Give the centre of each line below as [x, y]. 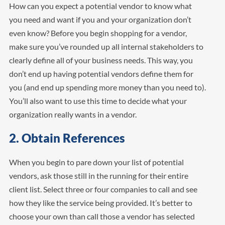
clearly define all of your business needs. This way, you [101, 60]
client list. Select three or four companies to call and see [103, 189]
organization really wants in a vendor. [73, 114]
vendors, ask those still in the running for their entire [98, 175]
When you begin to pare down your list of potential [96, 162]
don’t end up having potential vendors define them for [101, 73]
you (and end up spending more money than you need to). [107, 87]
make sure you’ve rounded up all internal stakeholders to [106, 46]
